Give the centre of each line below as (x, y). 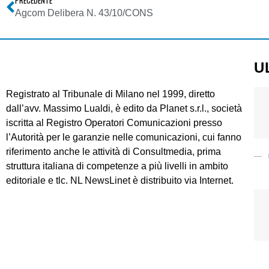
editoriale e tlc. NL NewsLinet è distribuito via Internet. (120, 181)
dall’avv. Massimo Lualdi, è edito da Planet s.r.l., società (124, 109)
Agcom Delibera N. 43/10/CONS (84, 13)
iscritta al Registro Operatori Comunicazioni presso (114, 123)
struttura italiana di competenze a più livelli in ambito (117, 166)
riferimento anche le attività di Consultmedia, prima (113, 152)
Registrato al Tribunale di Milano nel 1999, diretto (110, 94)
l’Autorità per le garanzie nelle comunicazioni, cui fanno (124, 138)
